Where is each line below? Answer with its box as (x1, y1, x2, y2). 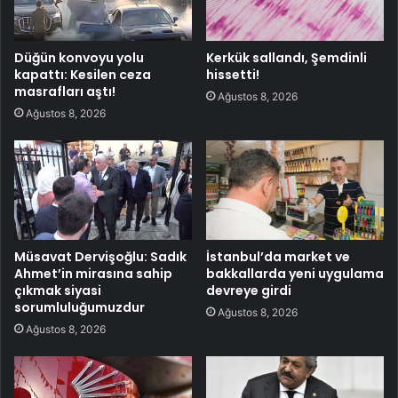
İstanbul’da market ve (206, 248, 350, 267)
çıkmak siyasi (14, 282, 101, 300)
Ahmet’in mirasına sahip (14, 265, 172, 283)
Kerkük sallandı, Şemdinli (206, 48, 367, 67)
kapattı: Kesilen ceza (14, 65, 151, 84)
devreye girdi (206, 282, 291, 300)
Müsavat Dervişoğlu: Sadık (14, 248, 187, 267)
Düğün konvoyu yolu (14, 48, 144, 67)
